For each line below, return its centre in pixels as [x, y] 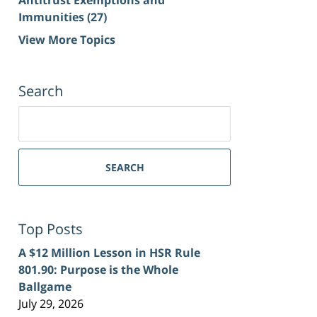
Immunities [53, 17]
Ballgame [45, 286]
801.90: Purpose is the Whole [98, 269]
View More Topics [67, 39]
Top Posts [51, 229]
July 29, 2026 [51, 303]
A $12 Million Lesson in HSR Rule [109, 252]
